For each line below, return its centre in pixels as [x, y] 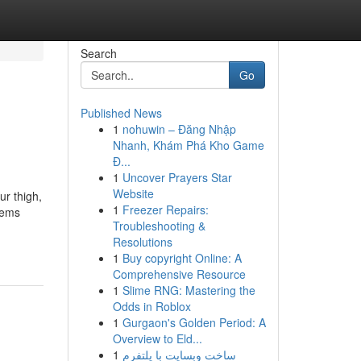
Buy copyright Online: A [182, 258]
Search [98, 53]
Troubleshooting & [159, 226]
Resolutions [142, 242]
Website [133, 193]
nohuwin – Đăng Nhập [179, 129]
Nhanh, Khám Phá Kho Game [188, 145]
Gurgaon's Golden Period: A [194, 322]
